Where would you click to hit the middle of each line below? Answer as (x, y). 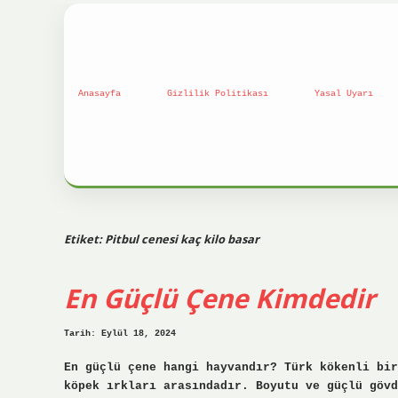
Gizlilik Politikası (218, 94)
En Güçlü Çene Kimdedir (219, 298)
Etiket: (84, 239)
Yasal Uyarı (344, 94)
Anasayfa (99, 94)
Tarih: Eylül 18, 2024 (120, 334)
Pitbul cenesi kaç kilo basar (182, 239)
